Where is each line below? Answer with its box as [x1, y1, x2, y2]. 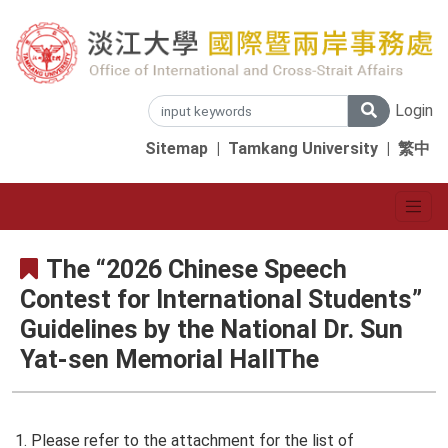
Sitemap [145, 138, 208, 158]
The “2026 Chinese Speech [46, 255, 347, 285]
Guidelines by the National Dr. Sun [20, 315, 403, 345]
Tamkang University [228, 138, 378, 158]
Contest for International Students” [20, 285, 422, 315]
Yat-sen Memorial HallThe [20, 345, 319, 375]
